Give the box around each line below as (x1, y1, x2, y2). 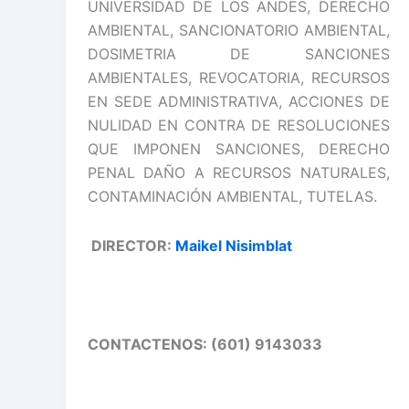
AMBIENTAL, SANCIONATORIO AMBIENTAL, (88, 20, 390, 39)
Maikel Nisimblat (175, 236, 296, 255)
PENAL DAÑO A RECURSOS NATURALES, (88, 163, 390, 182)
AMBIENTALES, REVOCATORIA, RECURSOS (88, 68, 390, 87)
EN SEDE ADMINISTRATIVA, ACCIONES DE (88, 91, 390, 110)
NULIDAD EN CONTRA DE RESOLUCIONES (88, 115, 390, 134)
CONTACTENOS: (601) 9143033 (88, 334, 322, 353)
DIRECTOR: (88, 236, 175, 255)
